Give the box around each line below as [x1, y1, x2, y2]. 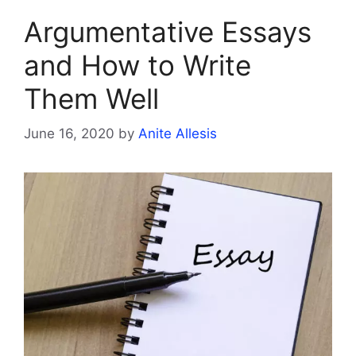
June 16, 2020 [24, 126, 114, 142]
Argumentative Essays [24, 14, 311, 48]
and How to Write [24, 48, 251, 82]
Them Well [24, 81, 159, 115]
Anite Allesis [138, 126, 217, 142]
